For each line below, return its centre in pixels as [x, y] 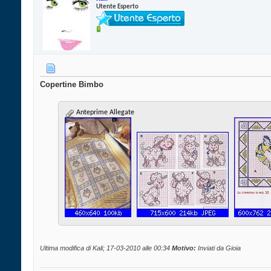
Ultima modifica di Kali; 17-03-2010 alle [97, 248]
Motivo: [184, 248]
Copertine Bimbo [72, 85]
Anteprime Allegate [104, 113]
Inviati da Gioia [218, 248]
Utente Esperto [117, 7]
